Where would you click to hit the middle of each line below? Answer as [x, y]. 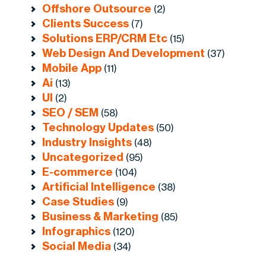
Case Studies [78, 202]
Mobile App [72, 68]
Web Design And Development [124, 53]
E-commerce [78, 172]
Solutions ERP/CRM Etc [105, 39]
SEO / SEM [71, 113]
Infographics [77, 232]
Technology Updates [98, 128]
